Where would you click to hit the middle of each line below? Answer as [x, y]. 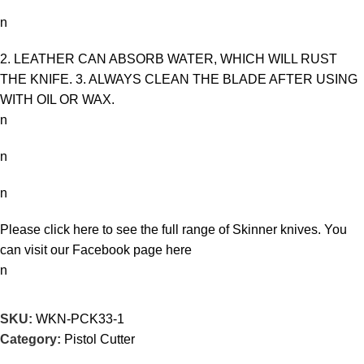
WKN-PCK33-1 [80, 319]
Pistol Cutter [100, 340]
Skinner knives [275, 230]
